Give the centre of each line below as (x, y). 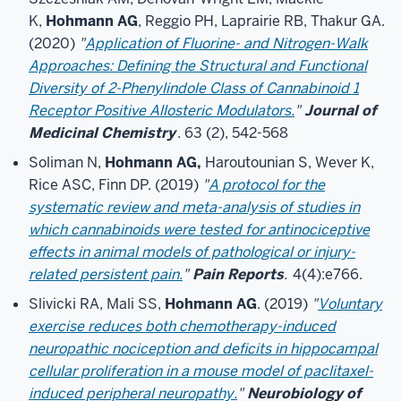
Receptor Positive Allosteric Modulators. (162, 111)
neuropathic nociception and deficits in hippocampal (203, 349)
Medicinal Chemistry (102, 133)
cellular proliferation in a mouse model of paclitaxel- (201, 371)
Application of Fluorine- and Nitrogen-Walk (226, 43)
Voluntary (350, 304)
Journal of (340, 111)
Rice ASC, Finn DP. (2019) (115, 185)
